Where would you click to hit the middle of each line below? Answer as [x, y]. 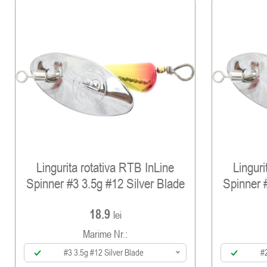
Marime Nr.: [105, 234]
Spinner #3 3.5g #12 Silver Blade [105, 183]
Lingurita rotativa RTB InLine [105, 167]
